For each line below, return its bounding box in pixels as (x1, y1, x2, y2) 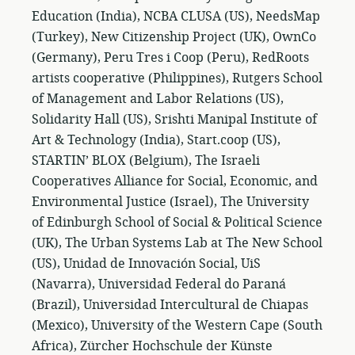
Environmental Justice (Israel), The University (32, 193, 309, 212)
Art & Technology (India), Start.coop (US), (32, 131, 281, 150)
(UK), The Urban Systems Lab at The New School (32, 234, 323, 253)
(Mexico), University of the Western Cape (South (32, 316, 323, 335)
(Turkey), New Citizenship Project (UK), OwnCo (32, 28, 316, 47)
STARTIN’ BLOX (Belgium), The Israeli (32, 151, 260, 170)
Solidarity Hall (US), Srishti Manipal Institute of (32, 110, 317, 129)
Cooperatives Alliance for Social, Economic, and (32, 172, 318, 191)
